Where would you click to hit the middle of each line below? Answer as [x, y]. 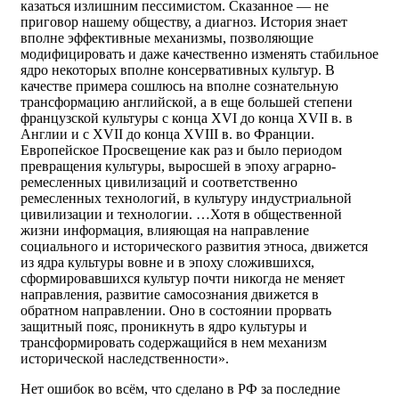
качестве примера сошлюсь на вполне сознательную [179, 86]
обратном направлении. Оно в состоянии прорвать [176, 310]
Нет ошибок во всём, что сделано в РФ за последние [180, 389]
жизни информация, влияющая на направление [165, 230]
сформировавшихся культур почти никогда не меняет [183, 278]
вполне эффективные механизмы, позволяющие [167, 38]
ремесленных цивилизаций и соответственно [159, 182]
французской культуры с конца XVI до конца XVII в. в [187, 118]
